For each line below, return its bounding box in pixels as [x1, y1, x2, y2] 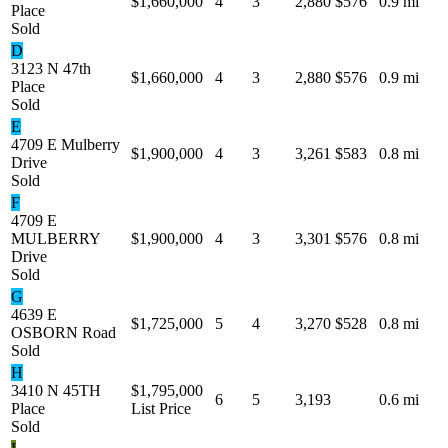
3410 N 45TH [11, 381, 101, 399]
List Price [131, 399, 191, 417]
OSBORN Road [11, 323, 116, 341]
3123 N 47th [11, 59, 91, 77]
